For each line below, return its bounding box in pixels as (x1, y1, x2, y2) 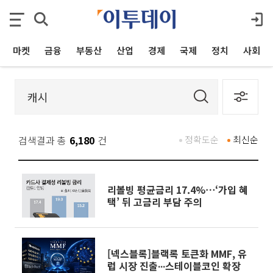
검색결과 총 (18, 133, 66, 147)
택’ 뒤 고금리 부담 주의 (107, 194, 202, 209)
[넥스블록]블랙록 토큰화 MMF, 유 (107, 246, 247, 261)
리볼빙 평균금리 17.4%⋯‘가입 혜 (107, 182, 248, 197)
